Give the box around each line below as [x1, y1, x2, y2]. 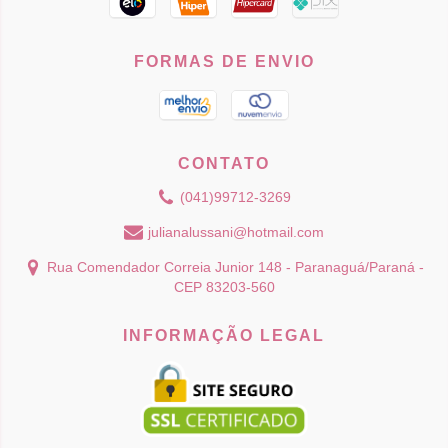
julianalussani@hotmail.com [147, 224, 324, 241]
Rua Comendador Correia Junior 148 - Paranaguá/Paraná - [47, 259, 425, 276]
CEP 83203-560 [173, 279, 275, 296]
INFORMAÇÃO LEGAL [123, 327, 325, 345]
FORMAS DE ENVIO [133, 53, 315, 71]
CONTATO [178, 155, 270, 173]
